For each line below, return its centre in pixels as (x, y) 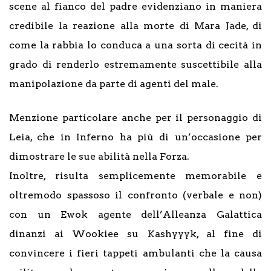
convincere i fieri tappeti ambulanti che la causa (135, 253)
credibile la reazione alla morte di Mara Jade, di (135, 26)
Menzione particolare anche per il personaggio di (135, 118)
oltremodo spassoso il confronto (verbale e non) (135, 195)
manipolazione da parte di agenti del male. (114, 84)
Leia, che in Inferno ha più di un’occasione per (135, 137)
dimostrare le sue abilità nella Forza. (99, 157)
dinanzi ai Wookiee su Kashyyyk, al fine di (135, 234)
